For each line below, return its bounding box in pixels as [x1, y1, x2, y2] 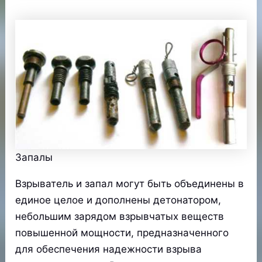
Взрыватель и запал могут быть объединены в [15, 178, 244, 190]
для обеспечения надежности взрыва [15, 243, 202, 256]
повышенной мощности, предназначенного [15, 227, 229, 239]
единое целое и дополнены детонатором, [15, 194, 222, 206]
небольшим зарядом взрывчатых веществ [15, 211, 225, 223]
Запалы [15, 151, 53, 164]
